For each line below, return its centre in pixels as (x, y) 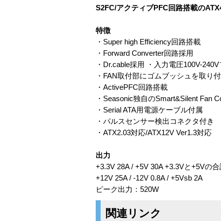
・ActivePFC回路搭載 (132, 87)
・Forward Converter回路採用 (145, 53)
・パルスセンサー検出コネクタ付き (155, 121)
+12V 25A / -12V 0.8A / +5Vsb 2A (149, 178)
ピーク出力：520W (127, 189)
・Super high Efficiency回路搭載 (148, 42)
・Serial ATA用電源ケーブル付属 (149, 110)
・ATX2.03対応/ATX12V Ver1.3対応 (154, 132)
